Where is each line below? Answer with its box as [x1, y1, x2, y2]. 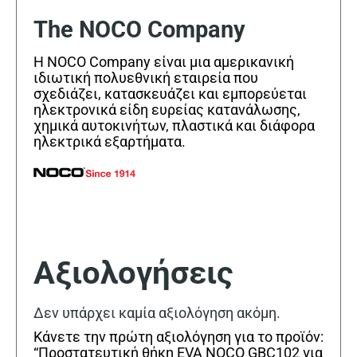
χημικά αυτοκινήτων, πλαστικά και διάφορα [33, 117, 315, 135]
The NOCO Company [33, 15, 245, 43]
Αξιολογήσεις [33, 253, 233, 292]
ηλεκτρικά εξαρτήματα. [33, 133, 186, 151]
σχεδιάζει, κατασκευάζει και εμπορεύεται [33, 85, 307, 103]
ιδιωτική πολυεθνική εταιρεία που [33, 69, 258, 87]
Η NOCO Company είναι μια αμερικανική [33, 53, 294, 71]
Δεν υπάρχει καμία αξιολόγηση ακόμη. [33, 304, 280, 322]
